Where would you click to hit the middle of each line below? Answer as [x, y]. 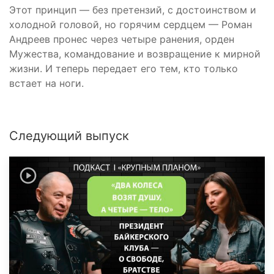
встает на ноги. [46, 83]
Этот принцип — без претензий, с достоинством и [133, 9]
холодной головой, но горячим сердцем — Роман [131, 24]
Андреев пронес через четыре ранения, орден [122, 39]
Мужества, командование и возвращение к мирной [135, 54]
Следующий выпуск [69, 135]
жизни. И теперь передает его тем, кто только [124, 68]
